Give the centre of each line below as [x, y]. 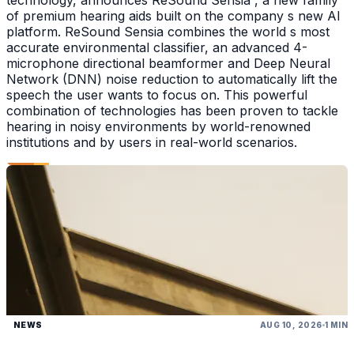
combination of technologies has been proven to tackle [172, 111]
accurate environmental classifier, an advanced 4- [157, 48]
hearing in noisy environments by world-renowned [158, 127]
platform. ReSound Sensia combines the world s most [168, 32]
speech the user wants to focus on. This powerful [157, 95]
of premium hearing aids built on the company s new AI [173, 16]
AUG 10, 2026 [291, 325]
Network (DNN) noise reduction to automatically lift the [172, 79]
